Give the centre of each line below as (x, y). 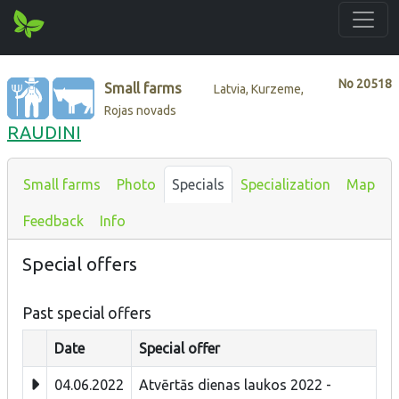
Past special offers (87, 313)
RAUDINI (44, 132)
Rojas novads (141, 110)
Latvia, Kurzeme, (259, 89)
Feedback (53, 220)
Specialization (285, 184)
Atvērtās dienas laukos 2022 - (235, 384)
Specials (198, 184)
